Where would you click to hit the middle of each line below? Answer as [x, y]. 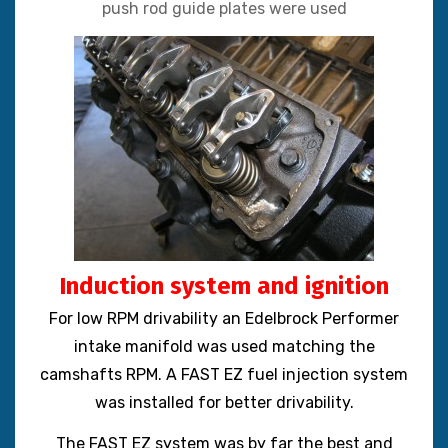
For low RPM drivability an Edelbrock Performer [224, 318]
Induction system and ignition [224, 285]
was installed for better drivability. [224, 402]
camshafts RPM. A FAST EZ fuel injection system [224, 374]
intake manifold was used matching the [224, 346]
